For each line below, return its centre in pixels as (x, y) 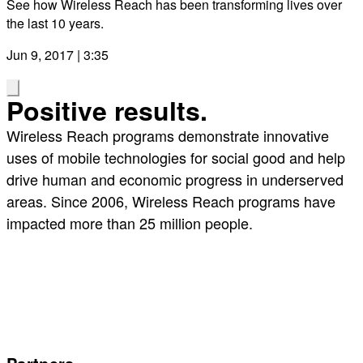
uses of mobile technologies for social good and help (176, 157)
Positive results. (107, 110)
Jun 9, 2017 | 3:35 (58, 54)
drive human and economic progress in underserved (175, 179)
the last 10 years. (55, 23)
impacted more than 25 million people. (130, 222)
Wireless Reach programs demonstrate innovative (168, 135)
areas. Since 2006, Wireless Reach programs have (171, 201)
